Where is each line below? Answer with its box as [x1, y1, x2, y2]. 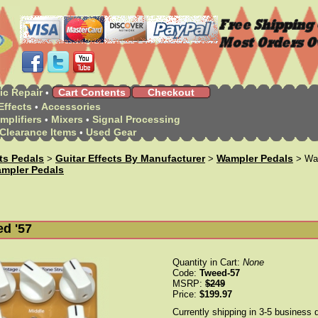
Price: [172, 289, 199, 300]
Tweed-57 [199, 268, 240, 278]
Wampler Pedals [216, 153, 293, 164]
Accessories [41, 101, 101, 112]
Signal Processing [92, 114, 180, 125]
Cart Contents [57, 87, 126, 98]
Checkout [148, 87, 194, 98]
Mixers [51, 114, 83, 125]
